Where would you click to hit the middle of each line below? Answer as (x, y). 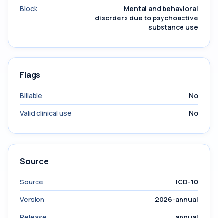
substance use (173, 27)
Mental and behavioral (161, 9)
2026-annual (176, 199)
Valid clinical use (46, 113)
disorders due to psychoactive (146, 18)
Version (32, 199)
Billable (31, 96)
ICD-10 (187, 182)
